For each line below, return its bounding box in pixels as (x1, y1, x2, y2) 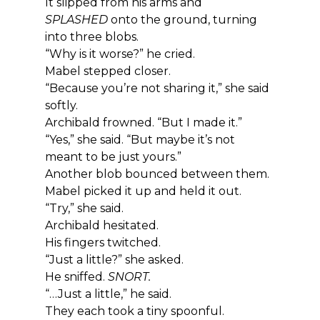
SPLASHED (44, 12, 108, 26)
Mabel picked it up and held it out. (44, 184, 241, 198)
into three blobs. (44, 29, 139, 44)
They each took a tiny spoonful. (44, 304, 224, 318)
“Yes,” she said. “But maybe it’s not (44, 132, 238, 146)
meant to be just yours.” (44, 149, 181, 164)
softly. (44, 98, 78, 112)
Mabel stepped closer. (44, 64, 171, 78)
